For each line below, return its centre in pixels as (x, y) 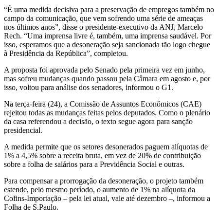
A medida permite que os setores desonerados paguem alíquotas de (106, 147)
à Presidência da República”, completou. (66, 54)
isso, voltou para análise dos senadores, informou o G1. (89, 88)
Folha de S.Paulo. (31, 207)
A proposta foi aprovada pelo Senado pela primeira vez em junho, (104, 70)
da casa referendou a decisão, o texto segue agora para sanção (98, 122)
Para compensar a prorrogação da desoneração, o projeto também (104, 181)
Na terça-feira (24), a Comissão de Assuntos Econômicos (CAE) (103, 104)
